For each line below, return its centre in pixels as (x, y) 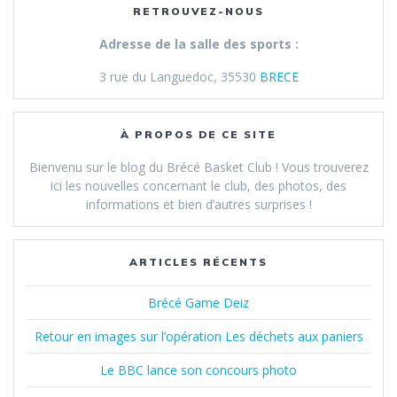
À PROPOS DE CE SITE (198, 135)
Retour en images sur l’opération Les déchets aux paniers (198, 337)
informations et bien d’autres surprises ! (198, 205)
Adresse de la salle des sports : (198, 44)
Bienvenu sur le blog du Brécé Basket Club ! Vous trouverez (198, 167)
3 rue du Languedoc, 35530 (179, 77)
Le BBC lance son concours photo (198, 370)
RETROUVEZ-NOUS (198, 12)
